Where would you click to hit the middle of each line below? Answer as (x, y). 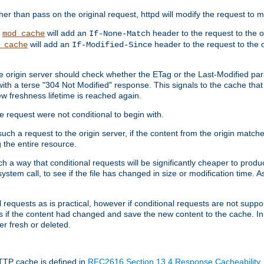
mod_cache (24, 33)
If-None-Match (120, 33)
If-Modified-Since (112, 44)
